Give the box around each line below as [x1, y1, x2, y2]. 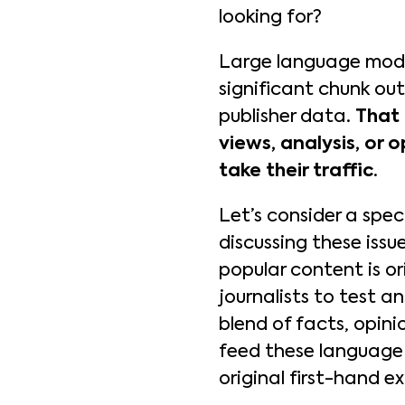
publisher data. [219, 108, 355, 127]
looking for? [219, 9, 322, 28]
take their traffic [219, 163, 373, 182]
